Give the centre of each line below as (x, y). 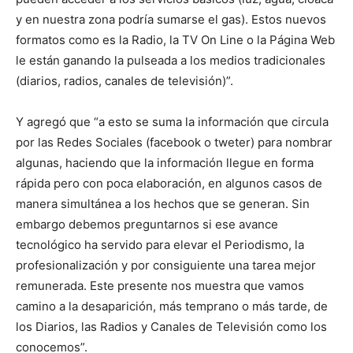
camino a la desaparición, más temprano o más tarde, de (172, 306)
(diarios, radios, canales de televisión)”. (124, 81)
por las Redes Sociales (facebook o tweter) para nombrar (174, 142)
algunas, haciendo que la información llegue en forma (165, 163)
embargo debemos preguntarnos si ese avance (147, 224)
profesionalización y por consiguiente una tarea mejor (166, 265)
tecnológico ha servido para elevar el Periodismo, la (160, 245)
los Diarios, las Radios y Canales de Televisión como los (171, 327)
